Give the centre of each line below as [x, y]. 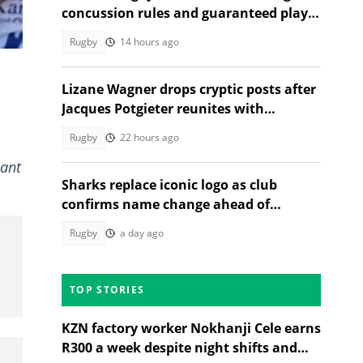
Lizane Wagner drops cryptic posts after [189, 89]
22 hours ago [149, 137]
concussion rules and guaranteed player [191, 13]
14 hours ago [149, 42]
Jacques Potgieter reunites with [163, 109]
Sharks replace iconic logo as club [169, 185]
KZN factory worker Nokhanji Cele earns [191, 328]
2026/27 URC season [126, 224]
